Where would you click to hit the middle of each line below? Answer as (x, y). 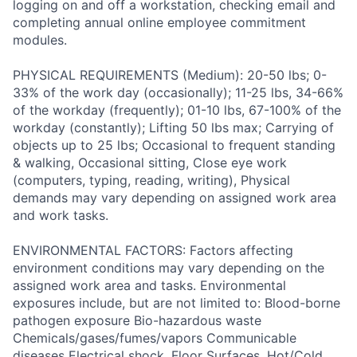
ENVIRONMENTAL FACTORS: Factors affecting (153, 251)
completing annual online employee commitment (159, 23)
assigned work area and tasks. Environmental (149, 286)
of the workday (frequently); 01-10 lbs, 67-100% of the (177, 110)
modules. (40, 40)
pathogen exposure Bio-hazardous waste (137, 321)
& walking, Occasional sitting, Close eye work (150, 163)
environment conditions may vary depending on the (169, 268)
